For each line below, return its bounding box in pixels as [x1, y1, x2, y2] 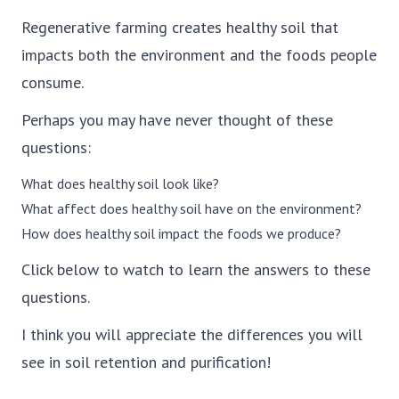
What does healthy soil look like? [21, 174, 219, 192]
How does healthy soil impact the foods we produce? [21, 224, 341, 242]
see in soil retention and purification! [21, 351, 271, 372]
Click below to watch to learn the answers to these [21, 258, 370, 280]
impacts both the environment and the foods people [21, 44, 377, 65]
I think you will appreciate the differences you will [21, 323, 362, 345]
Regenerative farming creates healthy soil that [21, 16, 338, 37]
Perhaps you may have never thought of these [21, 109, 333, 130]
